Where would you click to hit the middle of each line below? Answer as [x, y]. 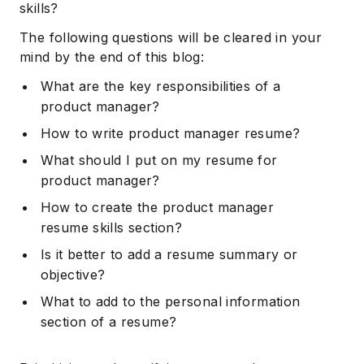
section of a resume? [108, 321]
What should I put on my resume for [159, 160]
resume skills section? [111, 227]
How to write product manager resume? [170, 133]
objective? [73, 274]
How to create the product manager [157, 207]
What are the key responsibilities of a [160, 86]
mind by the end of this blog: [112, 56]
